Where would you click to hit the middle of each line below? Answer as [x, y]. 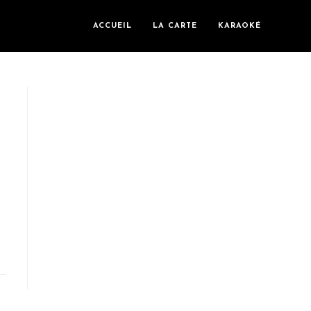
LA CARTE [175, 26]
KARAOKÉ [239, 26]
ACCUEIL [112, 26]
